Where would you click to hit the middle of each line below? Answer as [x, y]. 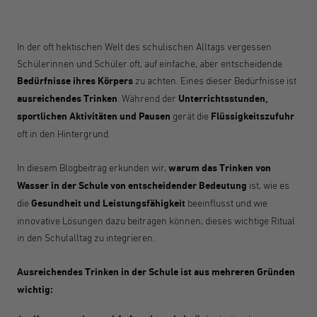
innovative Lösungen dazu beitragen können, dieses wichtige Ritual [156, 220]
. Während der [148, 98]
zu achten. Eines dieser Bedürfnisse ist [215, 80]
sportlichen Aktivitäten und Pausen [94, 116]
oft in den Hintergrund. [64, 133]
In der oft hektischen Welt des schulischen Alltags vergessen [144, 46]
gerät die [191, 116]
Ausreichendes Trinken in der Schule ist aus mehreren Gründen [156, 272]
